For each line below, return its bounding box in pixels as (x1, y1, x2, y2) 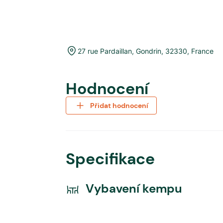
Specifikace (66, 148, 155, 169)
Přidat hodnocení (90, 101, 148, 110)
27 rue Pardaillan (78, 46, 132, 55)
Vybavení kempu (86, 181, 182, 196)
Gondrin (136, 46, 161, 55)
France (191, 46, 214, 55)
